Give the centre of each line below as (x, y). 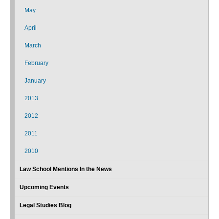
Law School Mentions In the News (66, 169)
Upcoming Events (44, 187)
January (35, 80)
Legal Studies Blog (45, 205)
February (36, 63)
